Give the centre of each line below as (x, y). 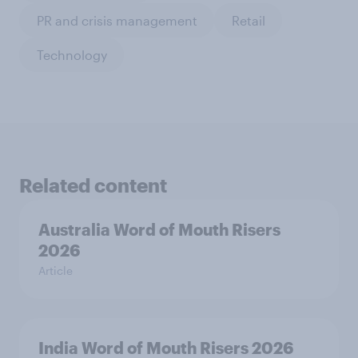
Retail (248, 20)
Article (56, 270)
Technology (72, 54)
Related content (93, 185)
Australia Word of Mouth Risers (159, 229)
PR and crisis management (117, 20)
